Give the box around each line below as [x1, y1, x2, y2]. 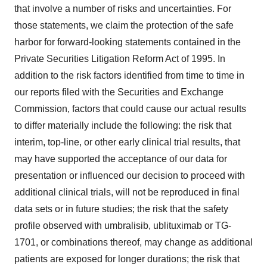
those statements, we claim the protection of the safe [14, 20, 234, 30]
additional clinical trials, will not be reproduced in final [14, 187, 240, 197]
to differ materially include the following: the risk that [14, 120, 231, 131]
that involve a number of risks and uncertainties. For [14, 3, 231, 14]
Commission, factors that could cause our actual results [14, 103, 246, 114]
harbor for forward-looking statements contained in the [14, 36, 241, 47]
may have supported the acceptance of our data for [14, 153, 227, 164]
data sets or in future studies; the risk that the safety [14, 203, 228, 214]
